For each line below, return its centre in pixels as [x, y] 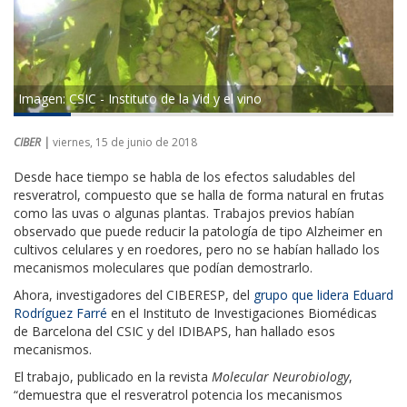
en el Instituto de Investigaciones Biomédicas [242, 313]
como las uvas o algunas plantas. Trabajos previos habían [184, 213]
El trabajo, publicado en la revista [113, 376]
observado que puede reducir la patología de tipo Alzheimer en [198, 231]
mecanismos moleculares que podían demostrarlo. [163, 267]
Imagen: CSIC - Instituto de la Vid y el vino [140, 98]
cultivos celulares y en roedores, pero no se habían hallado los [197, 249]
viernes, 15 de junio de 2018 [125, 142]
